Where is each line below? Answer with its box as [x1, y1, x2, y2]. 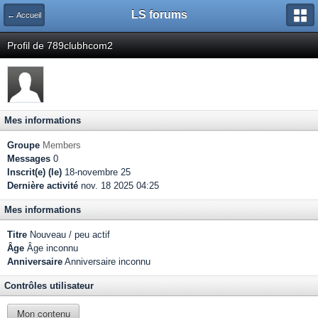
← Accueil [7, 11, 41, 19]
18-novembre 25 [62, 167, 131, 177]
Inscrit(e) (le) [7, 167, 62, 177]
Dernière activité [7, 180, 78, 191]
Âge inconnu [24, 243, 78, 253]
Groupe [7, 140, 40, 150]
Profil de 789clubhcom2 [7, 40, 113, 51]
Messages [7, 153, 50, 164]
